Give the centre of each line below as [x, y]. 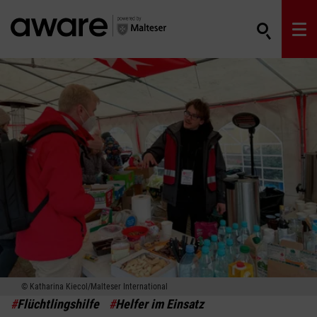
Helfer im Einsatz [160, 304]
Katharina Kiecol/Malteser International [99, 287]
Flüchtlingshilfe [58, 304]
